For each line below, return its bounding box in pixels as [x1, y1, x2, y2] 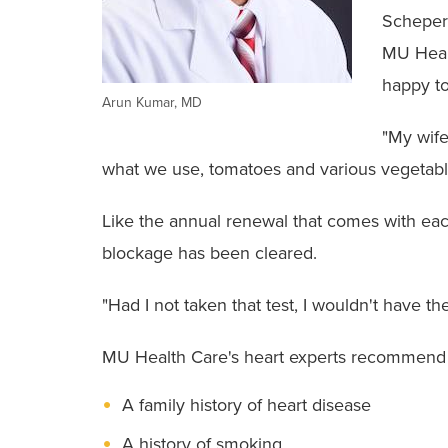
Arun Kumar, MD [102, 93, 202, 111]
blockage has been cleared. [102, 241, 317, 264]
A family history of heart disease [122, 393, 371, 416]
